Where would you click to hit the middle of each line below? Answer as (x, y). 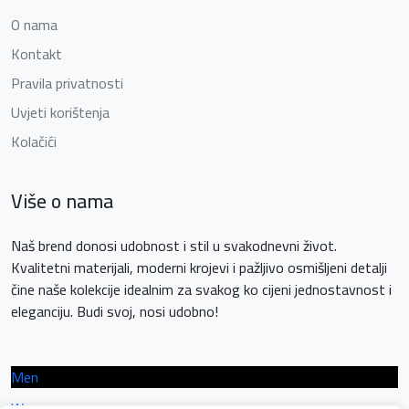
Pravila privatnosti (67, 84)
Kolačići (34, 142)
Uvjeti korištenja (60, 113)
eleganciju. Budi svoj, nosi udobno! (115, 312)
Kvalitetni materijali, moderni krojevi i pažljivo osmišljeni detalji (199, 268)
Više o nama (62, 201)
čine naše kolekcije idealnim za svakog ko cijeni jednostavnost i (201, 290)
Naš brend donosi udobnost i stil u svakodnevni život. (174, 246)
